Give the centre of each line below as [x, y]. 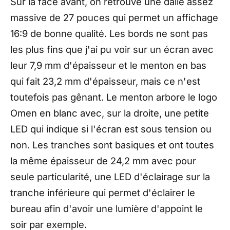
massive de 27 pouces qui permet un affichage [114, 18]
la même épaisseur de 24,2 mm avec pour [103, 161]
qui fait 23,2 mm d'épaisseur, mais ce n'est [105, 81]
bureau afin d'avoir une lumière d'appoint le [107, 209]
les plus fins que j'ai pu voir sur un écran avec [112, 50]
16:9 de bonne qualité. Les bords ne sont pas [109, 34]
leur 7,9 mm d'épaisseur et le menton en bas [108, 65]
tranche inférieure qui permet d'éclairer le [103, 193]
